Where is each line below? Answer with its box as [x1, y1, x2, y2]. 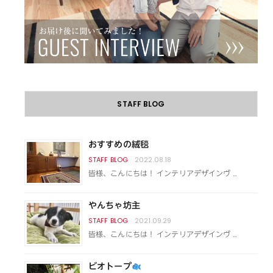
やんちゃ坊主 [88, 199, 140, 211]
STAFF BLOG [117, 98, 165, 109]
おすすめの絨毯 [88, 138, 149, 151]
